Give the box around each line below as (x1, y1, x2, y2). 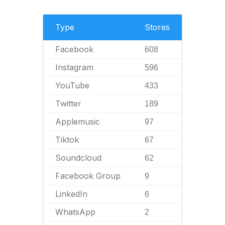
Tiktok (55, 135, 79, 145)
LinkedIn (55, 189, 87, 199)
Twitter (55, 98, 81, 108)
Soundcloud (55, 153, 101, 163)
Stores (145, 22, 170, 32)
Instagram (55, 62, 93, 72)
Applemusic (55, 117, 100, 127)
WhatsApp (55, 207, 95, 217)
